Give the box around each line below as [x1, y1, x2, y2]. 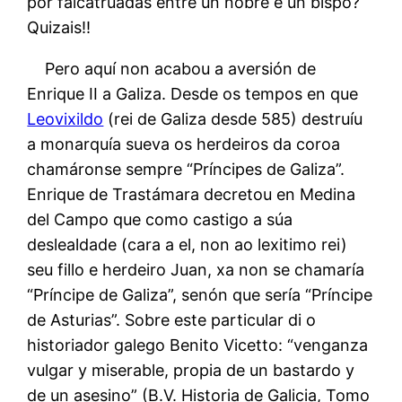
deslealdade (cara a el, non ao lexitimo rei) [27, 234, 348, 254]
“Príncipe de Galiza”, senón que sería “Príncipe [27, 284, 373, 304]
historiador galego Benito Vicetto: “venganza [27, 335, 369, 354]
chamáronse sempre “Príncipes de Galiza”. [27, 159, 345, 179]
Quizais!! [27, 17, 92, 37]
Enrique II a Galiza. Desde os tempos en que [27, 83, 359, 103]
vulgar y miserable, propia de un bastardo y [27, 360, 355, 380]
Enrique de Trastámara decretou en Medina [27, 184, 356, 204]
